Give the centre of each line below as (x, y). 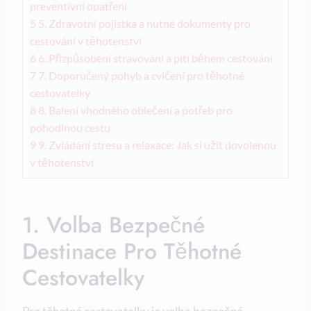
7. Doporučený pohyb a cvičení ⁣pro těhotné (140, 76)
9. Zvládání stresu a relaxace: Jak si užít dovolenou (156, 145)
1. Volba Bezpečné (114, 225)
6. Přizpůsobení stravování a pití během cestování (154, 58)
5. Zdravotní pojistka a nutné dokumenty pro (143, 24)
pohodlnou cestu (70, 128)
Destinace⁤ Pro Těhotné (132, 252)
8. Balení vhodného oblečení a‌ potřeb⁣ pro (134, 110)
